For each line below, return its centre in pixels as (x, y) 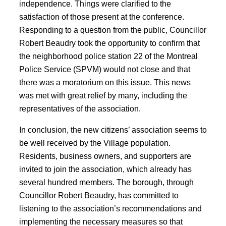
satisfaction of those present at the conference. (102, 17)
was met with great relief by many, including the (103, 95)
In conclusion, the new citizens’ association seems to (113, 130)
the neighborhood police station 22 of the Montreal (108, 56)
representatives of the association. (80, 108)
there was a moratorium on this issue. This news (105, 82)
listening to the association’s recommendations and (110, 208)
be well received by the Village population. (95, 143)
